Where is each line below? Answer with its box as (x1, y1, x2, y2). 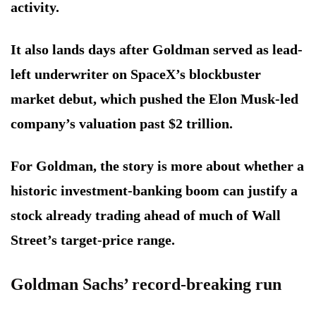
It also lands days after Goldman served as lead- (11, 42, 303, 58)
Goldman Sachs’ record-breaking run (11, 275, 281, 294)
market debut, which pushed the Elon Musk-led (11, 91, 298, 107)
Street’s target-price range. (11, 232, 175, 248)
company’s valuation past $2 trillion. (11, 116, 233, 132)
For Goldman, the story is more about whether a (11, 158, 304, 174)
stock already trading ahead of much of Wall (11, 207, 281, 224)
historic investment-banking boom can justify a (11, 183, 298, 199)
